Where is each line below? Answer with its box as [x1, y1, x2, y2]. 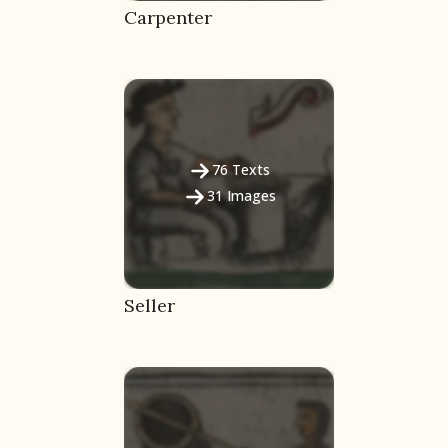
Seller [124, 294, 175, 318]
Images [226, 186, 276, 206]
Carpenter [124, 6, 212, 30]
